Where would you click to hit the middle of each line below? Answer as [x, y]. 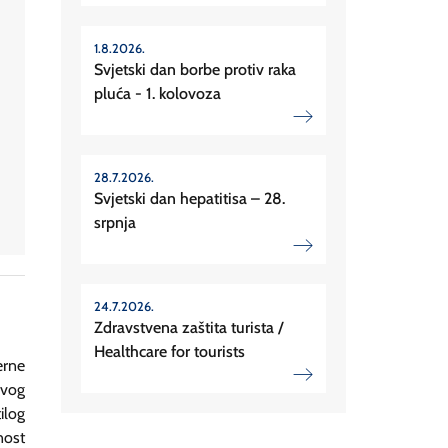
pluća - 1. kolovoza [157, 94]
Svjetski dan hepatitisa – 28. [189, 199]
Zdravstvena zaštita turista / [188, 328]
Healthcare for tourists [169, 352]
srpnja [115, 223]
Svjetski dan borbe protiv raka [195, 70]
